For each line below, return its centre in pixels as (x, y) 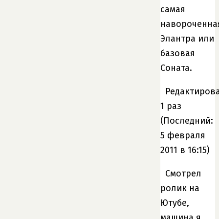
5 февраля (183, 135)
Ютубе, (175, 203)
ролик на (180, 188)
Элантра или (187, 38)
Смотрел (183, 173)
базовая (178, 53)
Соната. (176, 68)
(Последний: (187, 120)
